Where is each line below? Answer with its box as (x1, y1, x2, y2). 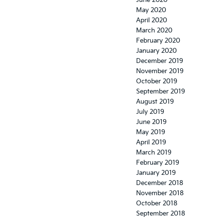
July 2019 (136, 108, 164, 116)
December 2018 (136, 179, 183, 187)
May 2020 (136, 6, 166, 15)
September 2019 (136, 88, 185, 96)
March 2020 (136, 27, 172, 35)
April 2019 (136, 139, 166, 147)
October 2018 (136, 200, 177, 208)
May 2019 (136, 128, 165, 137)
